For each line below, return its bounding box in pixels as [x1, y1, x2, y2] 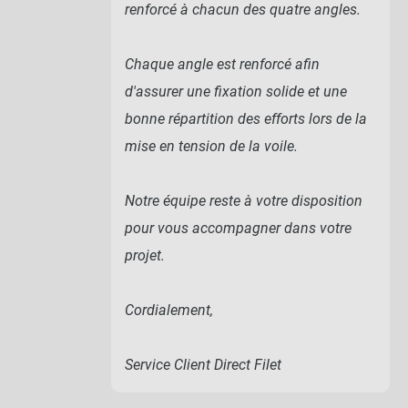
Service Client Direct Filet [125, 355, 281, 373]
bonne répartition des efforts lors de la [125, 109, 367, 127]
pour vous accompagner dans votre [125, 219, 352, 237]
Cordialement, [125, 301, 213, 319]
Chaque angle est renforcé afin [125, 55, 320, 73]
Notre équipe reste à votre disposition [125, 191, 362, 209]
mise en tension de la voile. [125, 137, 298, 155]
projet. [125, 246, 165, 264]
